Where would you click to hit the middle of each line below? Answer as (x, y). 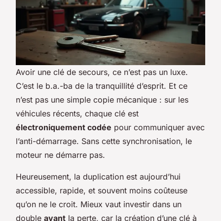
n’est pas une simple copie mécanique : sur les (102, 99)
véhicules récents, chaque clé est (77, 113)
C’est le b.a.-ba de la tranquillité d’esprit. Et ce (102, 86)
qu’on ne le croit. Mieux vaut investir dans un (99, 204)
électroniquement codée (64, 127)
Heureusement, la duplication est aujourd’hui (98, 176)
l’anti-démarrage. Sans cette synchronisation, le (104, 141)
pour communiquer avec (158, 127)
